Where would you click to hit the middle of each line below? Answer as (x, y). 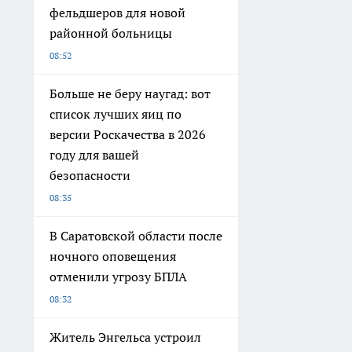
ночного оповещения (113, 257)
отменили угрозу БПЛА (118, 277)
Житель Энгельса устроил (125, 337)
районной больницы (111, 33)
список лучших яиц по (115, 114)
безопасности (90, 176)
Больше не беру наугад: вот (130, 94)
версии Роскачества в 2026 (128, 135)
